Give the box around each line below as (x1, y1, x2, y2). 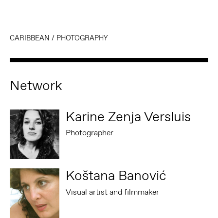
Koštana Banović (66, 166, 167, 185)
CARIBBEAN (9, 33, 50, 42)
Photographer (66, 127, 114, 138)
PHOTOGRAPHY (56, 33, 108, 42)
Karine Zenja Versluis (66, 107, 191, 126)
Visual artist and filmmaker (66, 187, 160, 198)
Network (9, 76, 62, 94)
